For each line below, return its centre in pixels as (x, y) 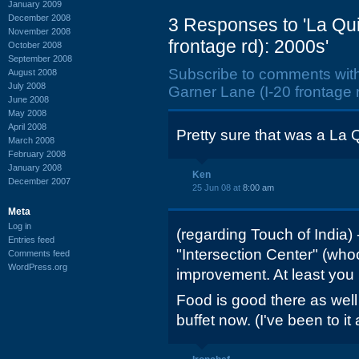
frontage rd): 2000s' (248, 46)
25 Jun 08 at (218, 188)
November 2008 (39, 31)
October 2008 (35, 44)
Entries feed (31, 239)
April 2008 (27, 126)
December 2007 (39, 181)
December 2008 (39, 17)
